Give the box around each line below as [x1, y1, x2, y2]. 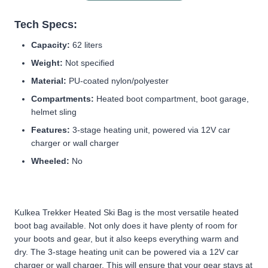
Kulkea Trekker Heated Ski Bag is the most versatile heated [14, 207, 239, 217]
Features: [31, 124, 70, 135]
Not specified [63, 57, 114, 68]
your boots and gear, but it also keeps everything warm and [14, 233, 239, 243]
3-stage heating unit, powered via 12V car [70, 124, 230, 135]
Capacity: [31, 39, 70, 50]
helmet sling [31, 106, 77, 117]
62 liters [70, 39, 102, 50]
